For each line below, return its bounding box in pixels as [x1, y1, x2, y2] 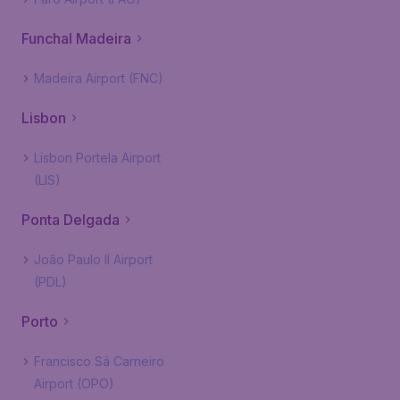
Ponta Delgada [21, 211, 120, 229]
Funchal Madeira [21, 29, 131, 47]
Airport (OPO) [34, 376, 114, 391]
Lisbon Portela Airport [34, 150, 161, 165]
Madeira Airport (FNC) [34, 71, 163, 86]
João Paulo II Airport [34, 252, 153, 267]
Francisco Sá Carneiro [34, 354, 164, 369]
